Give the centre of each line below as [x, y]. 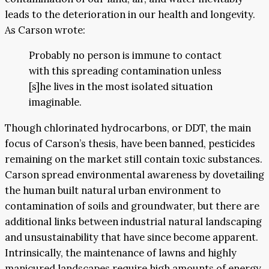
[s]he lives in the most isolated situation [121, 87]
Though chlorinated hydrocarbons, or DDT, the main [128, 128]
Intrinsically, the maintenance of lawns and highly [121, 252]
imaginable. [55, 102]
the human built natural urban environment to [113, 190]
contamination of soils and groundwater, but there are [132, 206]
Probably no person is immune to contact [125, 56]
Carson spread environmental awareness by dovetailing [134, 174]
